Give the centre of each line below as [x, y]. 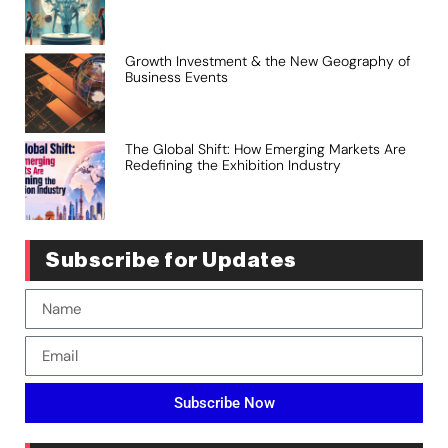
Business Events [176, 77]
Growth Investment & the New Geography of [267, 61]
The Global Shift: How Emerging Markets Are [265, 148]
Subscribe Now [224, 402]
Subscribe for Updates [171, 261]
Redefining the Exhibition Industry [232, 164]
